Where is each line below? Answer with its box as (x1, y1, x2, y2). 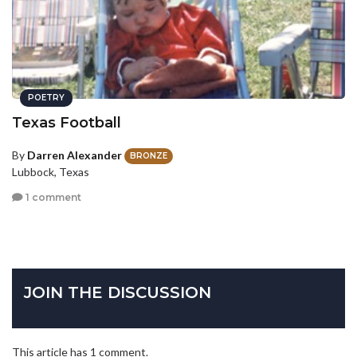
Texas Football (12, 113, 121, 131)
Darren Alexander (27, 147, 122, 162)
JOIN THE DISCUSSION (24, 283, 211, 303)
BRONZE (130, 151, 167, 162)
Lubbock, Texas (12, 165, 89, 179)
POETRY (28, 92, 65, 103)
